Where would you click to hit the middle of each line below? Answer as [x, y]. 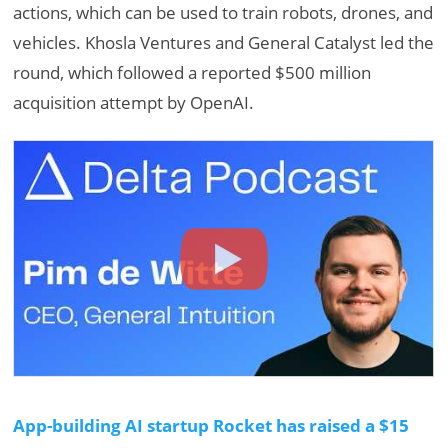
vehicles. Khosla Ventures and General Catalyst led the [224, 42]
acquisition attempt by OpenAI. [134, 102]
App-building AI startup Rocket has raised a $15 [211, 425]
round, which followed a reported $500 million [192, 72]
